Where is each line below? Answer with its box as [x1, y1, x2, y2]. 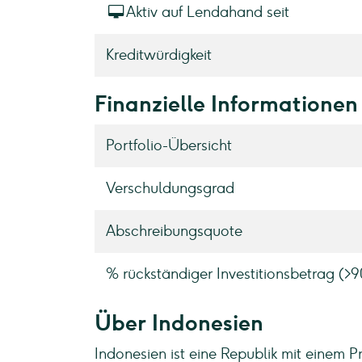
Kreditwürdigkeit [105, 46, 212, 64]
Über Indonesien [95, 309, 263, 336]
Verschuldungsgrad [105, 179, 234, 197]
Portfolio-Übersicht [105, 137, 232, 154]
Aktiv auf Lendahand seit [125, 3, 289, 21]
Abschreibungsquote [105, 222, 242, 240]
